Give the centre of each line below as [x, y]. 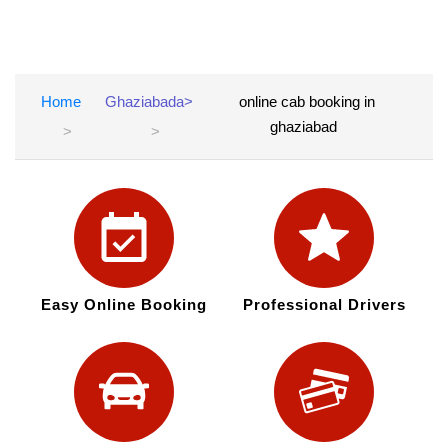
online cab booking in [307, 102]
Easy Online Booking [123, 305]
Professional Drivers [324, 305]
